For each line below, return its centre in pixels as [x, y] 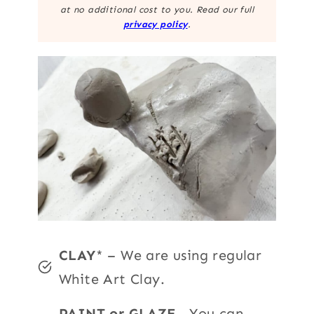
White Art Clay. [112, 279]
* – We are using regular [179, 255]
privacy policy [155, 24]
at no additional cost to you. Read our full [157, 9]
